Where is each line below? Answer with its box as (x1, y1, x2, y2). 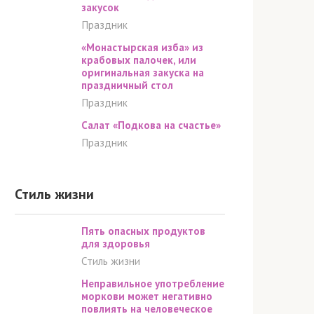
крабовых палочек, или (81, 53, 196, 67)
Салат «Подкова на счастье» (81, 118, 221, 132)
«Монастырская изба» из (81, 40, 203, 54)
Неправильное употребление (81, 276, 224, 290)
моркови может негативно (81, 289, 212, 303)
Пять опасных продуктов (81, 224, 205, 238)
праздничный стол (81, 78, 173, 92)
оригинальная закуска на (81, 65, 204, 79)
